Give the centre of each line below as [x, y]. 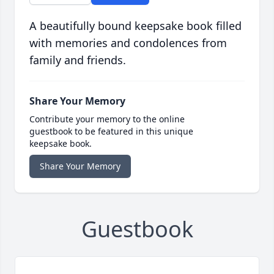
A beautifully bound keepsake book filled [135, 26]
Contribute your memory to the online [107, 119]
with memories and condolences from [128, 43]
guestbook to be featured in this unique [111, 131]
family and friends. [78, 60]
